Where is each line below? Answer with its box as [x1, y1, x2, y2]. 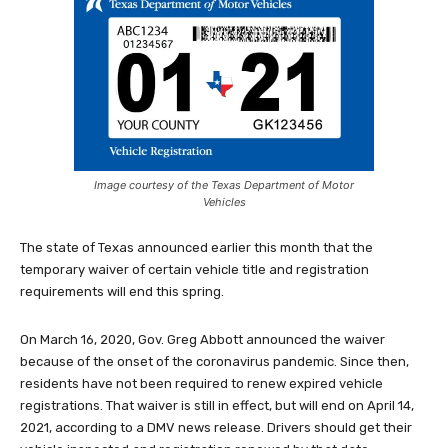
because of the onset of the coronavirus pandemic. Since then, [20, 353, 409, 369]
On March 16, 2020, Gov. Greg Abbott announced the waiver [20, 331, 385, 347]
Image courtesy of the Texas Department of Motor [94, 177, 354, 192]
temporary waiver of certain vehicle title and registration [20, 261, 369, 277]
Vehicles [202, 194, 246, 209]
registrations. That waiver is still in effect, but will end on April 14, [20, 397, 414, 413]
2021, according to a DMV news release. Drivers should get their [20, 419, 412, 435]
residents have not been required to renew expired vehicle [20, 375, 383, 391]
